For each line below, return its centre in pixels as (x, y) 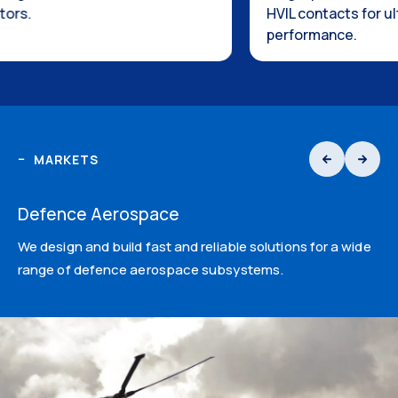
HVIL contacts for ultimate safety (179, 14)
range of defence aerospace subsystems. (151, 270)
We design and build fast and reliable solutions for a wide (195, 247)
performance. (113, 35)
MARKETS (66, 159)
